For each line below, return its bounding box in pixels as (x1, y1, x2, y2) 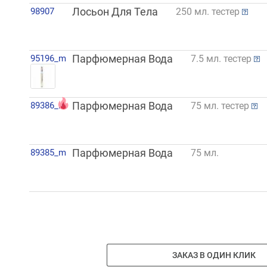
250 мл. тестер (175, 6, 242, 18)
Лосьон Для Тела (72, 6, 158, 18)
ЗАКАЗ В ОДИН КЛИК (172, 250, 256, 260)
